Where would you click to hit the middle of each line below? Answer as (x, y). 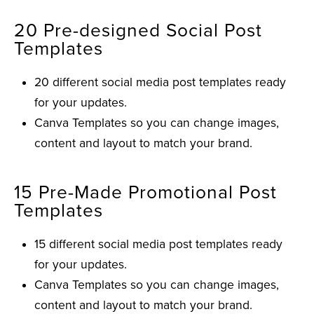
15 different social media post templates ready (159, 245)
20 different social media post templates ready (161, 82)
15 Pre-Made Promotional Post (145, 193)
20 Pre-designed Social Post (138, 30)
